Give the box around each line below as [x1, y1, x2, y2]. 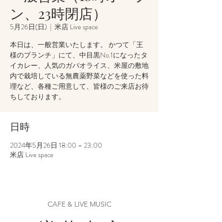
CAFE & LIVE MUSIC [47, 200, 111, 209]
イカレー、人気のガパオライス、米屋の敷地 [10, 60, 149, 70]
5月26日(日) [10, 22, 47, 32]
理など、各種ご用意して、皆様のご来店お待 [10, 81, 149, 91]
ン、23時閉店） [10, 4, 107, 22]
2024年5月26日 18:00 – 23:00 [10, 140, 102, 150]
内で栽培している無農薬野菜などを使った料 [10, 71, 149, 81]
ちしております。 [10, 92, 65, 102]
